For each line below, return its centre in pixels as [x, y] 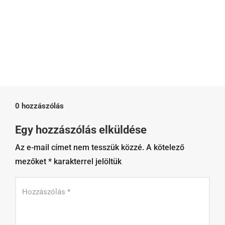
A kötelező [165, 147]
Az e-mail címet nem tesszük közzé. [80, 147]
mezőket [32, 161]
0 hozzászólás [39, 106]
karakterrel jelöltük [87, 161]
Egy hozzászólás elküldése [81, 130]
